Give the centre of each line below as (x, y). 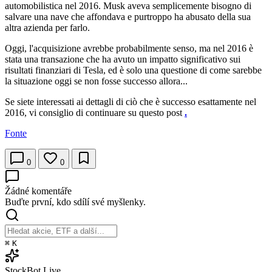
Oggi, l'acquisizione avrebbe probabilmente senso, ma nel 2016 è (129, 49)
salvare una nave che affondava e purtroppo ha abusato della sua (128, 17)
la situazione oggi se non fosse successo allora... (96, 81)
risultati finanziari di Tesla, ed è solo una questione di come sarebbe (133, 70)
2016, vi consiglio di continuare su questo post (95, 113)
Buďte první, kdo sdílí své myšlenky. (75, 202)
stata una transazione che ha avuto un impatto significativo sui (123, 59)
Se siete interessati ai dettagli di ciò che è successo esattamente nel (131, 102)
